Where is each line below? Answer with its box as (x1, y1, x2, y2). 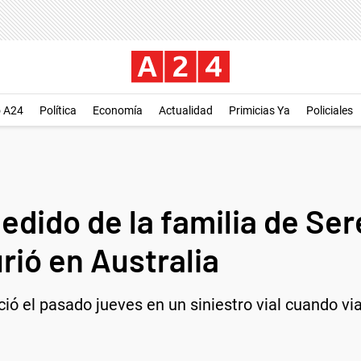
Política (39, 104, 77, 117)
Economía (93, 104, 143, 117)
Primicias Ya (229, 104, 290, 117)
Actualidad (159, 104, 213, 117)
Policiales (306, 104, 353, 117)
